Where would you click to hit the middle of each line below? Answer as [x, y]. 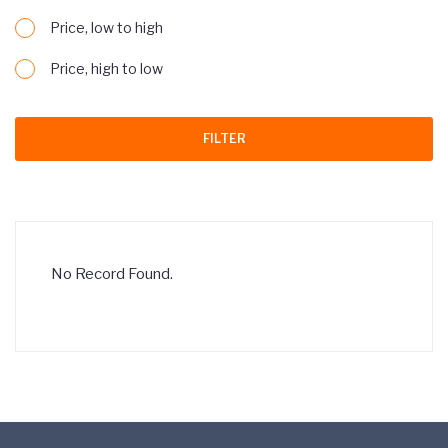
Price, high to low [106, 68]
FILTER [224, 138]
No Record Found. [112, 273]
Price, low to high [106, 27]
